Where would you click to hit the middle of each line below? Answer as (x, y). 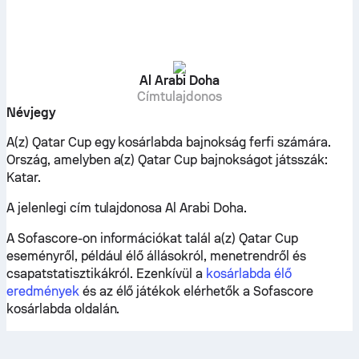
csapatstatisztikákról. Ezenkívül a (107, 274)
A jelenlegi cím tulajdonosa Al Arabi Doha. (127, 208)
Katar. (24, 177)
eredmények (43, 291)
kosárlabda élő (249, 274)
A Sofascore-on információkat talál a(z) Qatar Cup (152, 238)
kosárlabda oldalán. (63, 309)
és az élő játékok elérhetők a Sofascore (196, 291)
